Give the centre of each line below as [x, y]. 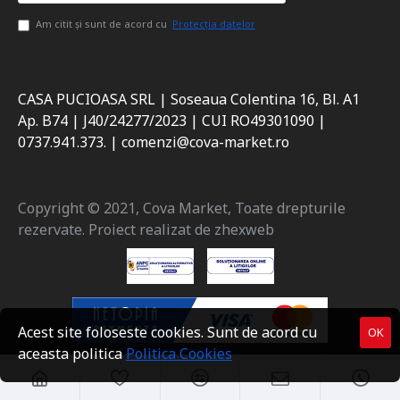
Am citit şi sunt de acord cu [103, 23]
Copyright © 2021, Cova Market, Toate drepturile [182, 208]
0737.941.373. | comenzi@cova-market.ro [154, 142]
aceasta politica [72, 354]
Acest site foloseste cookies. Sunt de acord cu [167, 332]
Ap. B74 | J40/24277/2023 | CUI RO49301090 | [172, 120]
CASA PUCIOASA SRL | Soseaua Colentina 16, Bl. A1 [189, 99]
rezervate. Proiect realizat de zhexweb [146, 229]
